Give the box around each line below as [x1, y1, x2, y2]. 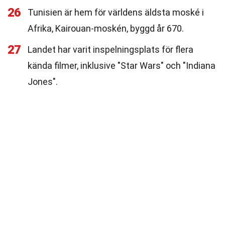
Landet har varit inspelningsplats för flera [28, 44, 193, 55]
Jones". [28, 76, 58, 87]
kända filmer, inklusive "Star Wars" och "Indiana [28, 60, 215, 71]
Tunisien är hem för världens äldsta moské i [28, 7, 204, 18]
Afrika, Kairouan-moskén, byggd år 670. [28, 23, 184, 34]
